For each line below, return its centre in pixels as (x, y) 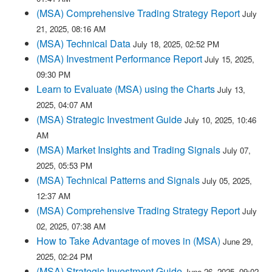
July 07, (237, 150)
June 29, (238, 241)
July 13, (231, 90)
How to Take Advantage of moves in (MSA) (130, 241)
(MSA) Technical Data (83, 43)
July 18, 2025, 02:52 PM (176, 44)
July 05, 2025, (227, 181)
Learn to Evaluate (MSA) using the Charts (126, 89)
